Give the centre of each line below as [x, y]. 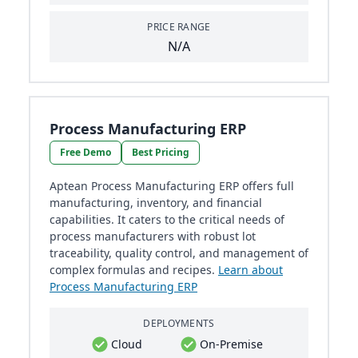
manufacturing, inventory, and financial [156, 203]
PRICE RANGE [179, 27]
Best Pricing [161, 153]
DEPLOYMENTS [179, 324]
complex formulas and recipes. [134, 270]
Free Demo [86, 153]
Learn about [251, 270]
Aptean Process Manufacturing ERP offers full [172, 186]
